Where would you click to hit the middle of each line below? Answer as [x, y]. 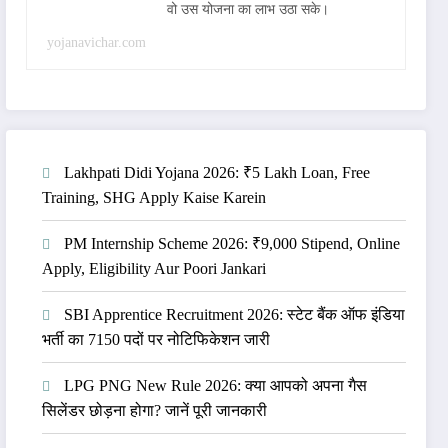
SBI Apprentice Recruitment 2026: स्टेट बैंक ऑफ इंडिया [235, 314]
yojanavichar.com [97, 42]
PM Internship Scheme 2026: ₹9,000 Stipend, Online [232, 243]
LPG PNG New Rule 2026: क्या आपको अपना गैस [216, 385]
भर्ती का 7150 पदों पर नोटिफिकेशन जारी [156, 339]
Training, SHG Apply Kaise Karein [154, 197]
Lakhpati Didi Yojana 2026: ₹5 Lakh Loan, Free [217, 172]
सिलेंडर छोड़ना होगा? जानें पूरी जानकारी [155, 410]
